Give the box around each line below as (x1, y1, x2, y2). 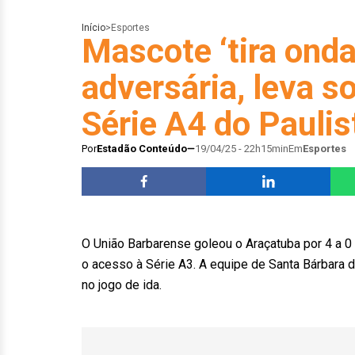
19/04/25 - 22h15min (195, 143, 288, 155)
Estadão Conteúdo (97, 143, 187, 155)
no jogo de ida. (82, 277, 162, 292)
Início (82, 22, 105, 33)
